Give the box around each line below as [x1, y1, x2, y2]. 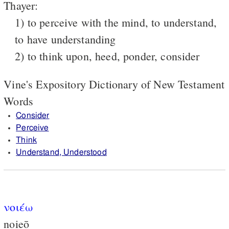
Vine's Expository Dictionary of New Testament [4, 76, 225, 91]
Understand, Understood [16, 148, 107, 156]
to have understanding [15, 31, 116, 47]
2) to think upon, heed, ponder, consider [15, 48, 200, 63]
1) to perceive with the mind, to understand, [15, 14, 217, 30]
